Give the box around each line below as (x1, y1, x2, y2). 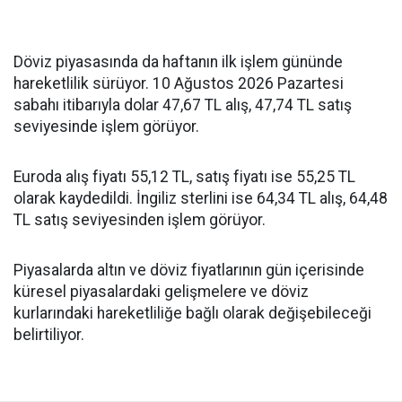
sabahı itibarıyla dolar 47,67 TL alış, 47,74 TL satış (13, 96, 352, 115)
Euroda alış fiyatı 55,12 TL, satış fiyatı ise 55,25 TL (13, 168, 355, 187)
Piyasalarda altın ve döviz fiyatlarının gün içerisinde (13, 261, 364, 280)
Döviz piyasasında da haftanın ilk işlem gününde (13, 53, 343, 72)
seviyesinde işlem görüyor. (13, 118, 199, 136)
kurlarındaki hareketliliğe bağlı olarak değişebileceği (13, 304, 371, 323)
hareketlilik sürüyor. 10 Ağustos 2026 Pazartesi (13, 74, 344, 93)
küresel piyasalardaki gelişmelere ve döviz (13, 283, 309, 301)
